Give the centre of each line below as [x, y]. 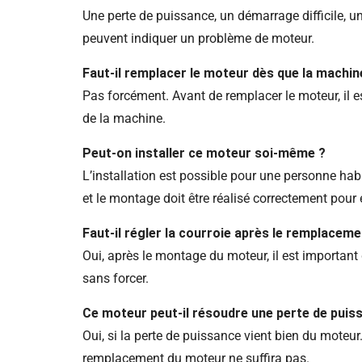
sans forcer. [116, 279]
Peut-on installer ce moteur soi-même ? [204, 154]
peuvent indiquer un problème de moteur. [198, 39]
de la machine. [124, 119]
